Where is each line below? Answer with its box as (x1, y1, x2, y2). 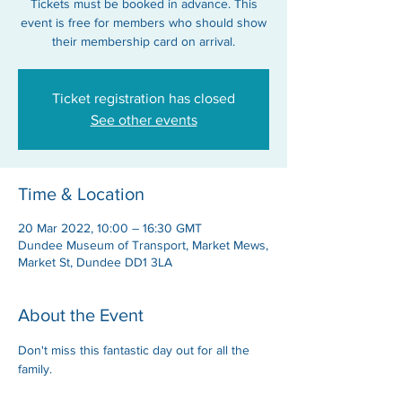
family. (18, 362, 52, 377)
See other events (90, 112, 197, 128)
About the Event (18, 305, 144, 326)
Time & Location (18, 184, 144, 205)
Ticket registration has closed (52, 91, 235, 107)
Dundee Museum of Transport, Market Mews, (18, 238, 268, 253)
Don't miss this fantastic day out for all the (18, 343, 253, 358)
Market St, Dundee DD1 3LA (18, 255, 172, 270)
